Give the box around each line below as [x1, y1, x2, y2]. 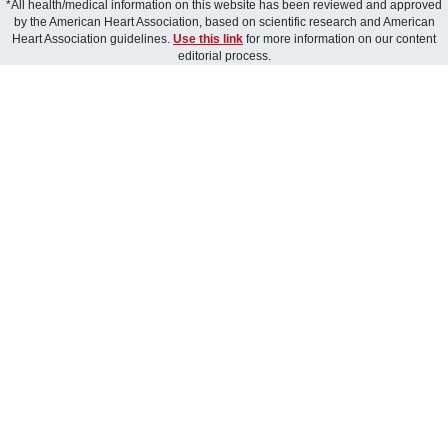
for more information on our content [243, 32, 436, 46]
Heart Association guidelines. [12, 32, 173, 46]
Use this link [173, 32, 243, 46]
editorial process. [177, 49, 271, 63]
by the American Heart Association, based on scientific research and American [13, 15, 435, 29]
